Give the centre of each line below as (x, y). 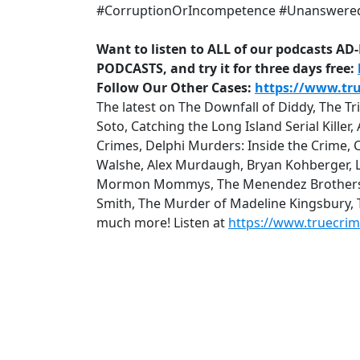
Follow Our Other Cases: (176, 87)
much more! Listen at (162, 222)
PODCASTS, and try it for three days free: (225, 68)
